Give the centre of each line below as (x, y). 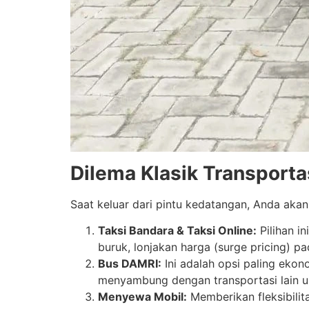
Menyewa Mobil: (142, 296)
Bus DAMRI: (130, 263)
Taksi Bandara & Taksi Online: (177, 230)
